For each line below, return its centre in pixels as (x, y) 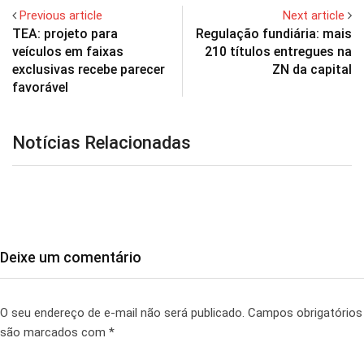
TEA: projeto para (65, 34)
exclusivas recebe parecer (89, 70)
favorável (40, 88)
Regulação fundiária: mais (274, 34)
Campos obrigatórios (305, 313)
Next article (314, 16)
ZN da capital (312, 70)
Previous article (61, 16)
